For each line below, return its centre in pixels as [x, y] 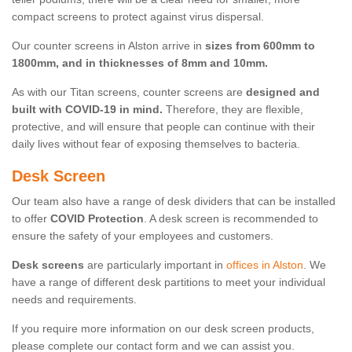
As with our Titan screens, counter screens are [129, 92]
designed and [283, 92]
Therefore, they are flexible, [233, 110]
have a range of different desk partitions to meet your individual [169, 282]
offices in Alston [265, 265]
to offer [31, 219]
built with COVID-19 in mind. [87, 110]
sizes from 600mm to [260, 46]
